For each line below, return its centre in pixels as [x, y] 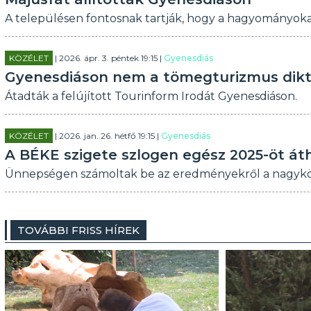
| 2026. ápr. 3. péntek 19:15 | [108, 58]
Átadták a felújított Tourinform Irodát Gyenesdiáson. [151, 96]
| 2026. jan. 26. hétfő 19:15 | [107, 136]
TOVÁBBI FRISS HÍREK [78, 230]
